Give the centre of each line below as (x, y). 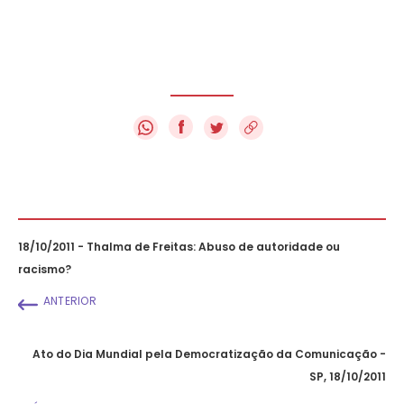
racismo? (45, 269)
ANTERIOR (70, 300)
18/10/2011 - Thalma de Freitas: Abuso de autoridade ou (179, 246)
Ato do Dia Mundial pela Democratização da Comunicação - (209, 353)
